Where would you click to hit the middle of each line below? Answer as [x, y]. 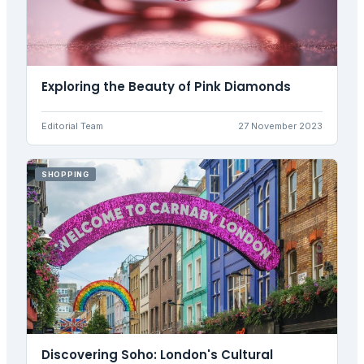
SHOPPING [65, 175]
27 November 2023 [280, 126]
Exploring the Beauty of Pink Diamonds [166, 87]
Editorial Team [72, 126]
